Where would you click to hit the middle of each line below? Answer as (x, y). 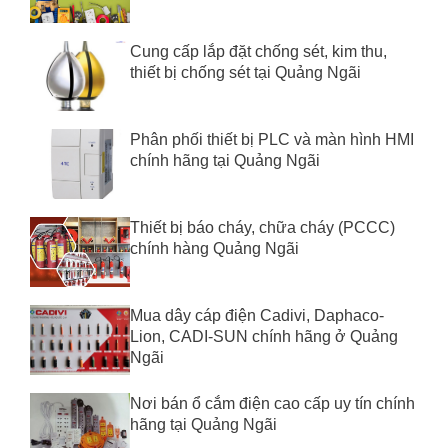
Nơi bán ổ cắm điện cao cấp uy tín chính (272, 403)
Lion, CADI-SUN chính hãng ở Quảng (264, 336)
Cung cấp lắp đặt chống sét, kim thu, (258, 51)
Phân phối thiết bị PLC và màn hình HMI (272, 139)
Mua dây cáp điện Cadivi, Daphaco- (257, 315)
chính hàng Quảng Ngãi (214, 248)
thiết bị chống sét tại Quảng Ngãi (245, 72)
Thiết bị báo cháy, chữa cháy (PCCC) (262, 227)
